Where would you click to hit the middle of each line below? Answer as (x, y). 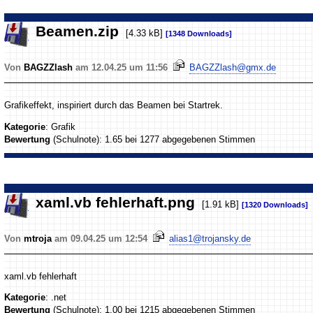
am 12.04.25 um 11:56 (122, 68)
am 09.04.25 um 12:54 (101, 238)
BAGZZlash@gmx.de (233, 68)
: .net (56, 298)
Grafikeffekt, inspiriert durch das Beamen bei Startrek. (114, 105)
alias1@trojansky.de (210, 238)
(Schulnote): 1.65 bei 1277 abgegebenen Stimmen (153, 140)
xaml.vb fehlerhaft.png (116, 203)
